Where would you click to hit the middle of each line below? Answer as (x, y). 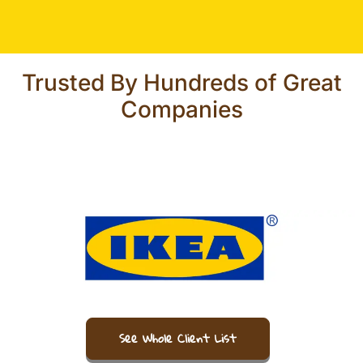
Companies (181, 109)
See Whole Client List (177, 338)
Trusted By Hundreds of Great (181, 82)
